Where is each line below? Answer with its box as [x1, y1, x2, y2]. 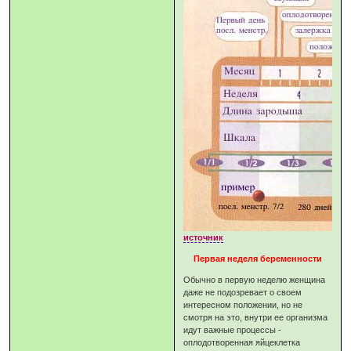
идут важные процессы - [183, 325, 282, 335]
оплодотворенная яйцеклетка [183, 338, 301, 348]
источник [183, 233, 224, 243]
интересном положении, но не [183, 300, 303, 310]
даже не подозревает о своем [183, 288, 302, 298]
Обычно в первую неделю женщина [183, 275, 326, 285]
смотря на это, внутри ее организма [183, 313, 328, 323]
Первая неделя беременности [194, 254, 322, 264]
